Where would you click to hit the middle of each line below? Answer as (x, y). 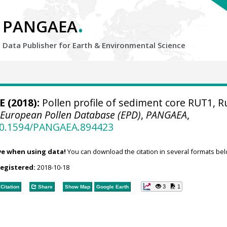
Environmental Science (144, 45)
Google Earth (112, 186)
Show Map (77, 186)
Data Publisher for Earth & (52, 45)
